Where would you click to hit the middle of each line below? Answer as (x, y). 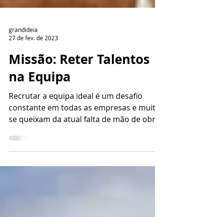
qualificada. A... (36, 184)
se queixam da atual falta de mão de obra (84, 172)
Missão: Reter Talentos (79, 112)
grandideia (23, 83)
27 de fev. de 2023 (33, 91)
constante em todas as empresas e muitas (86, 161)
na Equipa (40, 130)
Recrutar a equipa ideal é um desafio (76, 149)
